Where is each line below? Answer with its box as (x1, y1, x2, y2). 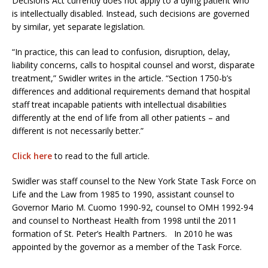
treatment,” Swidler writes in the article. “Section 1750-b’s (12, 72, 232, 84)
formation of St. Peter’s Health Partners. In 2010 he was (12, 228, 233, 240)
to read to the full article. (52, 150, 150, 162)
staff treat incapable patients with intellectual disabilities (12, 99, 227, 111)
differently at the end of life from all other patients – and (12, 112, 230, 124)
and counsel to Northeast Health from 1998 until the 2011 (12, 215, 237, 227)
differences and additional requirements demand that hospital (12, 86, 250, 98)
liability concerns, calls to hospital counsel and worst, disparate (12, 59, 255, 71)
